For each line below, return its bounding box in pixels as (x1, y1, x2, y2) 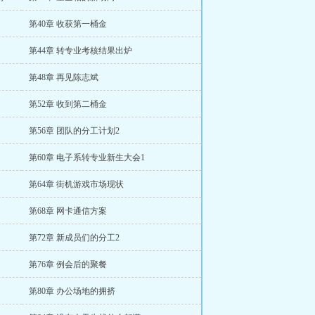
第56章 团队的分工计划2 (29, 126, 120, 136)
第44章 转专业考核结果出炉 (29, 46, 132, 56)
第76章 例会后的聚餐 (29, 259, 107, 269)
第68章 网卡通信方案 (29, 206, 107, 216)
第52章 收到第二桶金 (29, 99, 107, 109)
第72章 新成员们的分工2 (29, 233, 120, 243)
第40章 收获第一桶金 (29, 19, 107, 29)
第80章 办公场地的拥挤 (29, 286, 115, 296)
